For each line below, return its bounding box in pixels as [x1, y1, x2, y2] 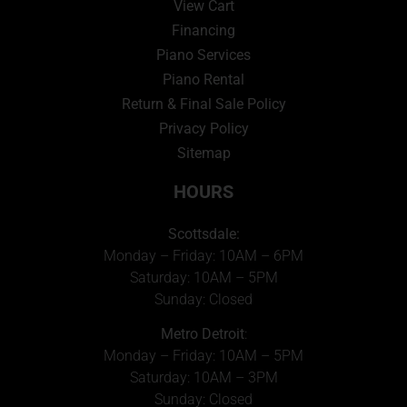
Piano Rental [163, 70, 244, 88]
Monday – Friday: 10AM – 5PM [104, 347, 303, 365]
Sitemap [176, 144, 231, 162]
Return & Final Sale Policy [121, 94, 286, 113]
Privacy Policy [158, 119, 249, 137]
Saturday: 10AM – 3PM [129, 369, 278, 387]
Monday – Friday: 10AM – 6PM [104, 246, 303, 264]
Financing [172, 21, 235, 39]
